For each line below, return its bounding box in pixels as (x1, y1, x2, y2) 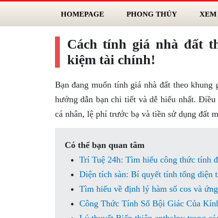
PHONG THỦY (126, 10, 177, 18)
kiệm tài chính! (67, 52, 155, 67)
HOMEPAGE (60, 10, 104, 18)
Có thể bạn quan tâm (64, 140, 145, 150)
